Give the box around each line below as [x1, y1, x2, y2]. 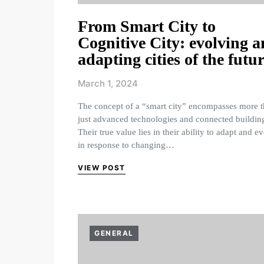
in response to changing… [78, 140, 174, 150]
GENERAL [94, 229, 134, 237]
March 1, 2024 [78, 78, 138, 89]
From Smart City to [78, 17, 216, 35]
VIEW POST [78, 163, 126, 172]
